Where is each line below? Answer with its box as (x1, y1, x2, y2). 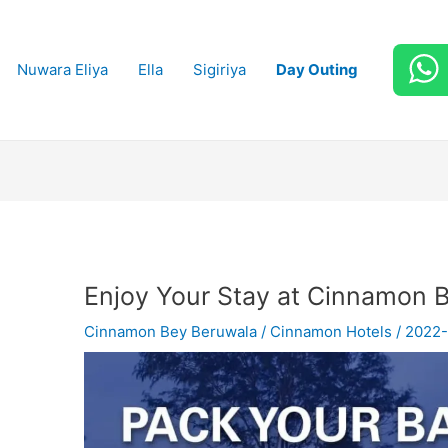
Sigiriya (192, 60, 246, 79)
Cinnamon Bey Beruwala (84, 322, 258, 342)
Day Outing (275, 60, 358, 79)
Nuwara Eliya (16, 60, 108, 79)
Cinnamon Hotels (270, 322, 393, 342)
